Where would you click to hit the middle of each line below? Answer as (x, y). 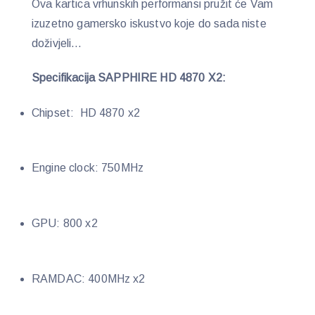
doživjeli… (57, 43)
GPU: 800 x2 (65, 224)
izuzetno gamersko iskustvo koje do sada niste (149, 24)
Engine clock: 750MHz (88, 168)
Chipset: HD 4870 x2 (86, 112)
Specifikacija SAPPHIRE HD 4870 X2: (129, 77)
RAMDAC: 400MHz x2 (89, 278)
